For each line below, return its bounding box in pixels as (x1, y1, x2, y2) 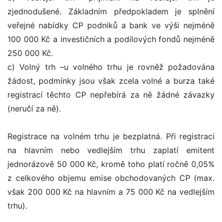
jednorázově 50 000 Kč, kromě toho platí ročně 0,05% (7, 159, 215, 169)
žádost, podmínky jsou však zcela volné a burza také (7, 76, 215, 86)
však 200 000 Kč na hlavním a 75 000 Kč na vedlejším (7, 187, 215, 197)
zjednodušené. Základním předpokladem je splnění (7, 6, 215, 17)
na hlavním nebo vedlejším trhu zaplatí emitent (7, 145, 215, 156)
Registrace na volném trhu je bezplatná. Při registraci (7, 131, 215, 142)
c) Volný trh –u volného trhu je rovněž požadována (7, 62, 215, 72)
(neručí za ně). (7, 104, 61, 114)
